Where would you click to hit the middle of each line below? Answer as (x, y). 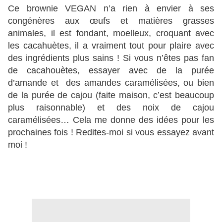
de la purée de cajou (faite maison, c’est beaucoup (111, 95)
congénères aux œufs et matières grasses (111, 21)
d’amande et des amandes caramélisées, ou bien (111, 83)
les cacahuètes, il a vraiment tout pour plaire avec (111, 46)
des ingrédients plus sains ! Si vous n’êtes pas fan (111, 58)
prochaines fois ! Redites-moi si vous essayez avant (111, 133)
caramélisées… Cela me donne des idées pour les (111, 120)
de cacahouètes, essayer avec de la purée (111, 71)
